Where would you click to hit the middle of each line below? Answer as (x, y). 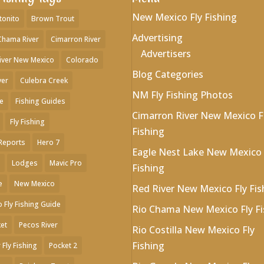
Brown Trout (52, 18)
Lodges (24, 163)
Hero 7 (48, 142)
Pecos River (38, 225)
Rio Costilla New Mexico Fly (193, 230)
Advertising (157, 37)
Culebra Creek (44, 80)
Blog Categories (167, 74)
